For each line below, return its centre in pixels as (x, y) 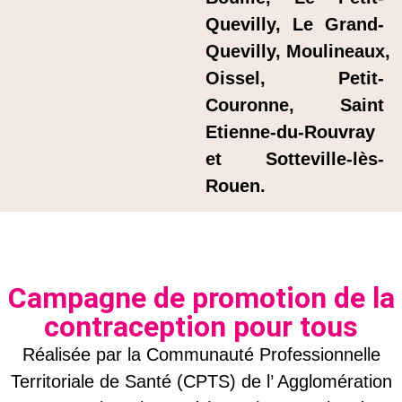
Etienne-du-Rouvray (291, 131)
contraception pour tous (201, 327)
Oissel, (272, 78)
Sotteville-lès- (325, 158)
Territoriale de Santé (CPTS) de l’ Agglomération (201, 382)
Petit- (361, 78)
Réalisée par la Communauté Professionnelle (201, 355)
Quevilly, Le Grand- (295, 24)
